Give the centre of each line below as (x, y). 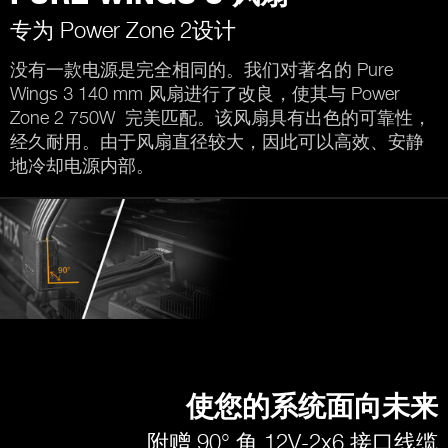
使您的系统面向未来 (312, 408)
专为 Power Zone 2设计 (123, 29)
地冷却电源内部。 (82, 165)
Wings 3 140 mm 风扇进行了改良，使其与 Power (205, 93)
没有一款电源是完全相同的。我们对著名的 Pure (201, 69)
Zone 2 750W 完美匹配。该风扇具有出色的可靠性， (220, 117)
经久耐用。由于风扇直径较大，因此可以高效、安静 (217, 141)
